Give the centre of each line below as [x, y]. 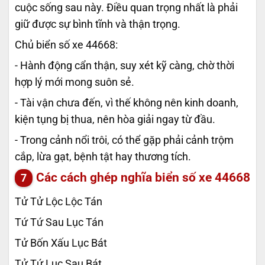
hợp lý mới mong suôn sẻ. [75, 83]
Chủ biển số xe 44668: [66, 45]
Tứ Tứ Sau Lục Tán [59, 222]
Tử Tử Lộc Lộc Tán [59, 201]
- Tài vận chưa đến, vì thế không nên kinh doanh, [127, 103]
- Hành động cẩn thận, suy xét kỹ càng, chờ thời [125, 66]
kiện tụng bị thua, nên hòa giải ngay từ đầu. [115, 120]
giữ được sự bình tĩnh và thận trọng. [98, 25]
